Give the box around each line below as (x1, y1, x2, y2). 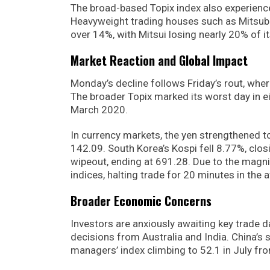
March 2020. (71, 103, 128, 116)
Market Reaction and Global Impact (71, 51, 248, 69)
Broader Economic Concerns (71, 191, 212, 210)
